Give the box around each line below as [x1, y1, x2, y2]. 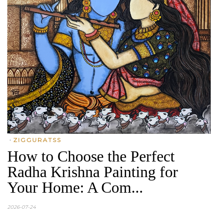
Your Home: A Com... [7, 179, 143, 196]
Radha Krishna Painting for [7, 163, 178, 181]
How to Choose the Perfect [7, 147, 175, 165]
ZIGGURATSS [13, 136, 61, 144]
